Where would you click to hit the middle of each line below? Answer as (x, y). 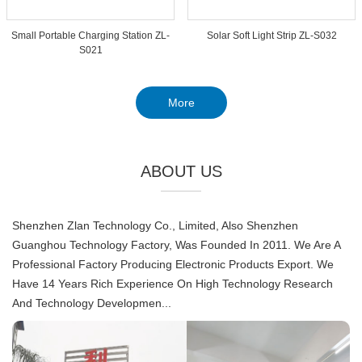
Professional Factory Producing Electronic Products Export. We (173, 264)
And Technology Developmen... (92, 303)
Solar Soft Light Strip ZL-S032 (271, 36)
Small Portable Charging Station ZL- (90, 36)
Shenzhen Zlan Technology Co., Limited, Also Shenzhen (155, 225)
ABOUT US (181, 171)
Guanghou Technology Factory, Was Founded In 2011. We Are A (176, 245)
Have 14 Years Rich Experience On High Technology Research (173, 284)
